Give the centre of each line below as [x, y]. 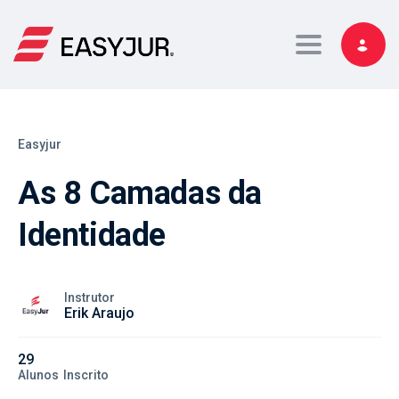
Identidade [92, 235]
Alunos [38, 375]
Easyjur [40, 144]
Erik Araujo [99, 313]
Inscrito [86, 375]
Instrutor [90, 297]
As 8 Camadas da [140, 193]
